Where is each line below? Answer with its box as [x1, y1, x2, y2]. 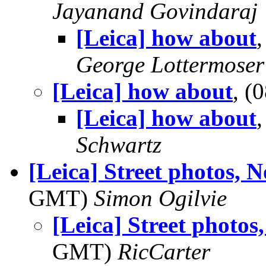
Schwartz [76, 132, 161, 157]
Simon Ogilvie [94, 185, 227, 211]
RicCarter [118, 239, 210, 264]
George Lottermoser [76, 52, 264, 77]
